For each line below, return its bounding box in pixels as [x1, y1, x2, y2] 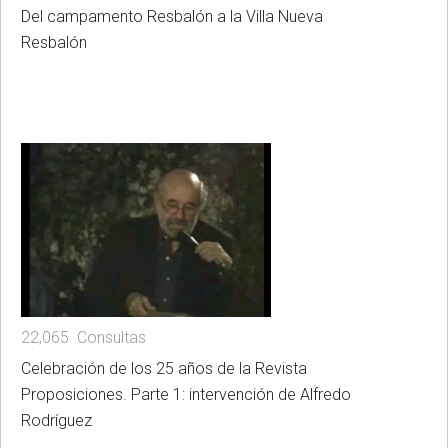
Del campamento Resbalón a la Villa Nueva [21, 6, 323, 26]
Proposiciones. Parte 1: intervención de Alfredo [21, 385, 351, 405]
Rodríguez [21, 411, 92, 431]
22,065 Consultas [21, 328, 146, 348]
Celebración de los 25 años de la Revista [21, 359, 307, 379]
